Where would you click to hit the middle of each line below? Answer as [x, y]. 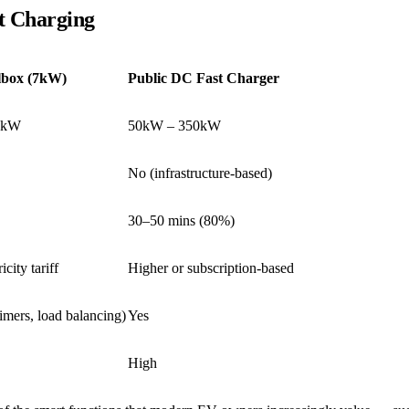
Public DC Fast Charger [204, 78]
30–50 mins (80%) [181, 220]
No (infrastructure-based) [200, 173]
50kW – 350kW [174, 125]
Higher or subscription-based [211, 267]
